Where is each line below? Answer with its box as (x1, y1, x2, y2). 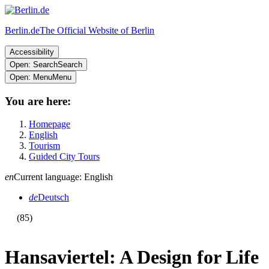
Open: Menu (10, 73, 52, 82)
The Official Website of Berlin (40, 25, 154, 35)
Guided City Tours (36, 151, 100, 162)
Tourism (34, 141, 60, 151)
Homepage (36, 119, 70, 130)
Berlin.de (5, 25, 40, 35)
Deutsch (38, 192, 69, 203)
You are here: (5, 94, 71, 107)
